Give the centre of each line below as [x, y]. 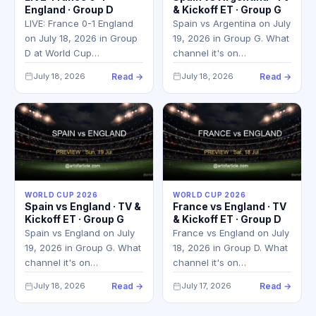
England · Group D [69, 9]
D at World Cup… [62, 53]
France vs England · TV [230, 207]
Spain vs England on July [80, 233]
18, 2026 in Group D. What [230, 248]
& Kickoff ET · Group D [227, 219]
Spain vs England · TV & [83, 207]
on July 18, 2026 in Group [81, 38]
